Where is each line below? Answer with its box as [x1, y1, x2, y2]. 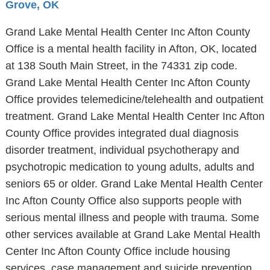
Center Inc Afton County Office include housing [5, 245, 230, 257]
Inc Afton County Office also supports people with [5, 195, 242, 207]
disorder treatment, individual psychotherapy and [5, 144, 239, 156]
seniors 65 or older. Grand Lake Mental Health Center [5, 178, 263, 190]
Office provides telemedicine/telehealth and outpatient [5, 93, 263, 105]
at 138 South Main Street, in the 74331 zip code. [5, 60, 237, 72]
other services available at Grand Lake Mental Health [5, 228, 260, 240]
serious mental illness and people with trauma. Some [5, 212, 259, 224]
